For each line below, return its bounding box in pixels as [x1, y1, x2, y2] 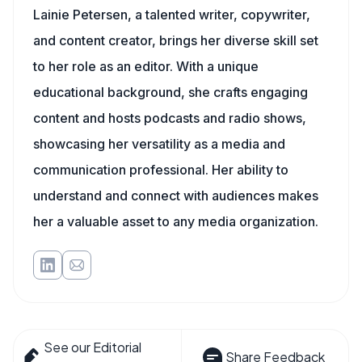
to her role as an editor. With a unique [33, 58, 259, 74]
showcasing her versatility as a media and [33, 136, 285, 152]
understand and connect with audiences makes [33, 187, 318, 204]
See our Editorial [44, 339, 142, 356]
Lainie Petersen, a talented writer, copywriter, [33, 6, 310, 23]
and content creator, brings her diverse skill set [33, 32, 318, 48]
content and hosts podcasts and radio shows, [33, 110, 306, 126]
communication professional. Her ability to [33, 162, 288, 178]
